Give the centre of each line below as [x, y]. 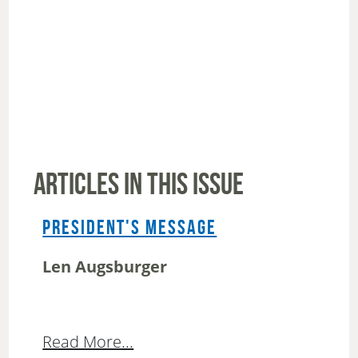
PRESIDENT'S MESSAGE [130, 229]
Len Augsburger [105, 267]
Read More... [88, 342]
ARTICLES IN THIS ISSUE [139, 185]
